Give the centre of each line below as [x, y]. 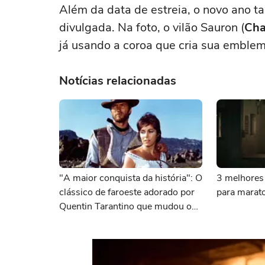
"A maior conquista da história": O [131, 178]
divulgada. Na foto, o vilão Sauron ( [152, 28]
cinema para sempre [101, 221]
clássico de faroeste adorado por [127, 192]
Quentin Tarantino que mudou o [125, 206]
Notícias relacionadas [118, 81]
